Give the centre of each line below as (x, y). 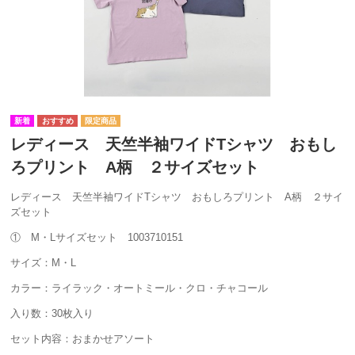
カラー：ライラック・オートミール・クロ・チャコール (139, 288)
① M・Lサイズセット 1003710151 (97, 238)
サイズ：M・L (43, 263)
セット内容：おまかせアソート (82, 339)
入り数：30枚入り (52, 314)
